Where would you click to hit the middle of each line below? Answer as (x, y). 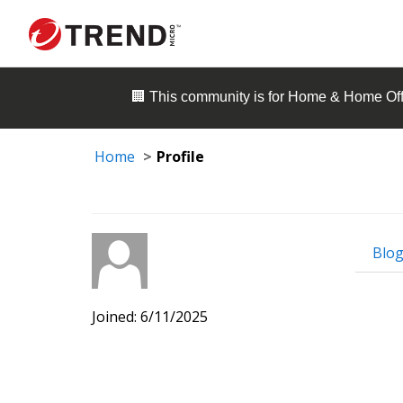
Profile (180, 157)
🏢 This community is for (210, 97)
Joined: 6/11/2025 (150, 316)
